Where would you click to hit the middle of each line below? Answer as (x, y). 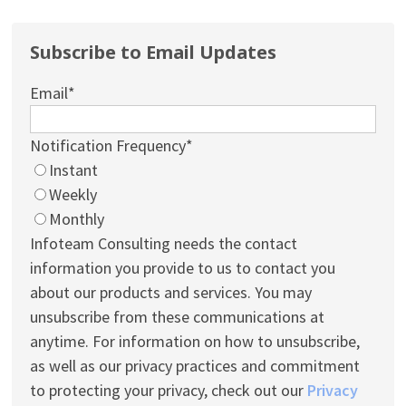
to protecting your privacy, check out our (169, 390)
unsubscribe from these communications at (178, 316)
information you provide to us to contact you (183, 267)
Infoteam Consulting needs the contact (164, 243)
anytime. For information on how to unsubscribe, (195, 341)
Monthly (77, 218)
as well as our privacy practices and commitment (195, 365)
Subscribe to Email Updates (154, 52)
